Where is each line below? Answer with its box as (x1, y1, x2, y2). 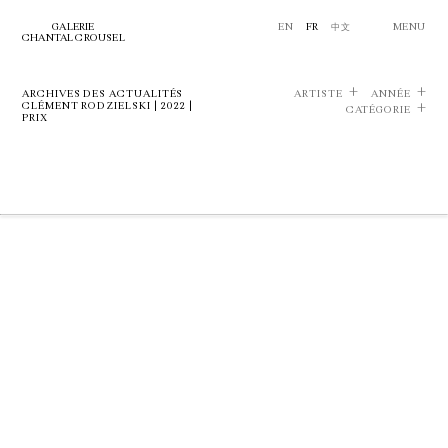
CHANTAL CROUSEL (22, 32, 125, 44)
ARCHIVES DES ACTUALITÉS (22, 88, 184, 100)
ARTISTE (294, 88, 343, 100)
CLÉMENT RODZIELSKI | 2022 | (22, 100, 194, 112)
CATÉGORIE (345, 104, 411, 116)
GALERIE (52, 21, 95, 33)
